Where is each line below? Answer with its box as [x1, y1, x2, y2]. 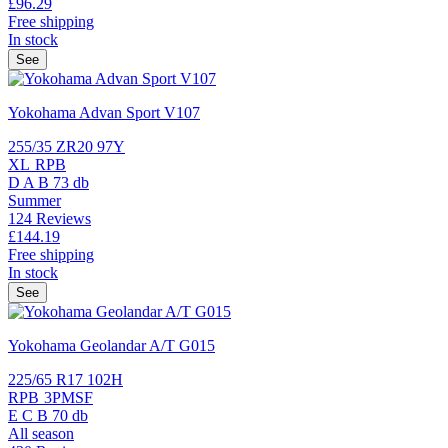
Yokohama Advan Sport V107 [8, 103, 200, 121]
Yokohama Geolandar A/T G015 [8, 336, 215, 354]
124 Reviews [8, 209, 91, 227]
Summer [8, 191, 61, 209]
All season [8, 424, 74, 442]
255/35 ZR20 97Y [8, 137, 125, 155]
